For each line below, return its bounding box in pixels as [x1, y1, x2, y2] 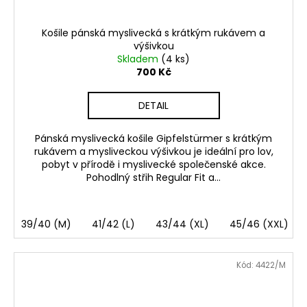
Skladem [117, 52, 161, 66]
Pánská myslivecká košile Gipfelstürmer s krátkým [35, 132, 272, 146]
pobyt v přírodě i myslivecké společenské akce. [41, 158, 266, 172]
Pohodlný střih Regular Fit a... [86, 171, 221, 185]
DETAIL [138, 99, 169, 113]
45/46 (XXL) [230, 217, 288, 232]
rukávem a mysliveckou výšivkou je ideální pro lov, [34, 145, 273, 159]
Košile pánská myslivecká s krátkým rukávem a [42, 26, 265, 40]
